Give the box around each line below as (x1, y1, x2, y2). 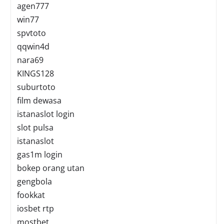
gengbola (17, 176, 52, 187)
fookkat (17, 189, 45, 201)
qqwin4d (17, 41, 49, 52)
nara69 (17, 54, 43, 66)
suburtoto (17, 81, 55, 93)
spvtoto (17, 27, 46, 39)
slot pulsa (17, 122, 53, 133)
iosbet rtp (17, 203, 54, 214)
